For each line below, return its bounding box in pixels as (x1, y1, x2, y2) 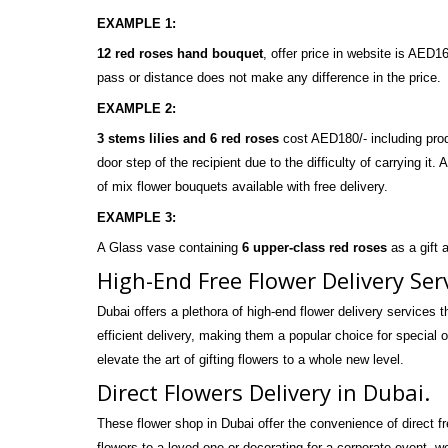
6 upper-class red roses (242, 239, 387, 255)
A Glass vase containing (97, 239, 242, 255)
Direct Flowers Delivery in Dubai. (97, 376, 430, 407)
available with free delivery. (228, 178, 388, 194)
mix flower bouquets (112, 178, 228, 194)
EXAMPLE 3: (97, 209, 176, 225)
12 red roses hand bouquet (97, 45, 263, 61)
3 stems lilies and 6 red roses (97, 130, 279, 146)
